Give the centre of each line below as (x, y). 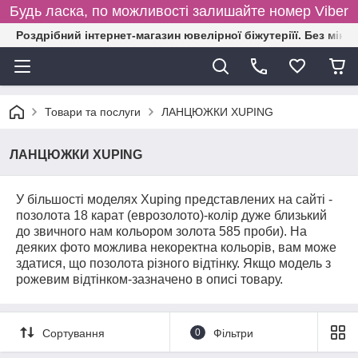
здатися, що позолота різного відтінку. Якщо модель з (173, 263)
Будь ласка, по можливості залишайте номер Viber (179, 11)
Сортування (74, 333)
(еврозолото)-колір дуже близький (227, 215)
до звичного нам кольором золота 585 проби (148, 231)
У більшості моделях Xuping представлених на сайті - (174, 199)
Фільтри (233, 333)
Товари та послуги (93, 112)
